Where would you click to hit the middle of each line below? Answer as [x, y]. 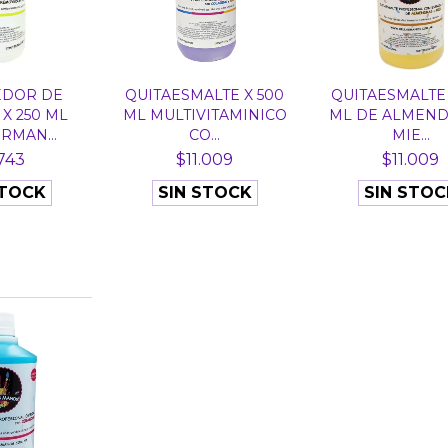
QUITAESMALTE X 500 [205, 94]
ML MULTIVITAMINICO [204, 114]
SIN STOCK [204, 192]
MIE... [410, 134]
